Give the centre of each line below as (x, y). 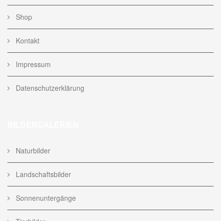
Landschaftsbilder (42, 174)
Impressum (32, 64)
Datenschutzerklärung (49, 88)
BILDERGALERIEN (43, 125)
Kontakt (27, 40)
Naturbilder (32, 150)
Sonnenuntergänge (45, 198)
